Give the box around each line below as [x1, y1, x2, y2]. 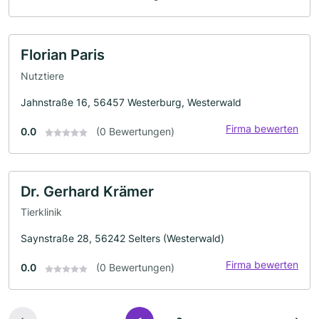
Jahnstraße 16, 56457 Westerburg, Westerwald [21, 95, 241, 108]
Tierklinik [21, 206, 62, 219]
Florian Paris [21, 46, 105, 64]
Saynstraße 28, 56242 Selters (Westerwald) [21, 232, 224, 245]
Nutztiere [21, 69, 64, 82]
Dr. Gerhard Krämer [21, 182, 154, 200]
